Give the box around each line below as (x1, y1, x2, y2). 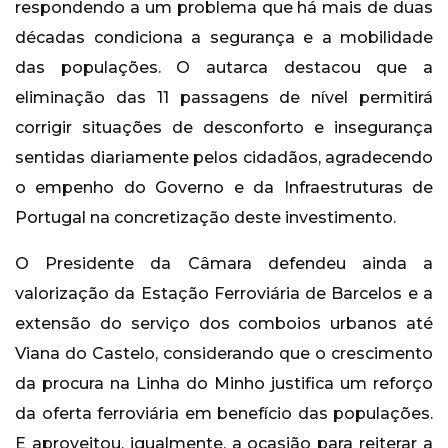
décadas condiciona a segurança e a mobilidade (15, 28, 433, 48)
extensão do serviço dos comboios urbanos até (15, 314, 433, 334)
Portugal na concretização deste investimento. (15, 208, 396, 228)
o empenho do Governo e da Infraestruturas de (15, 178, 433, 198)
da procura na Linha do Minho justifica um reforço (15, 374, 433, 394)
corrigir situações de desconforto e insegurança (15, 118, 433, 138)
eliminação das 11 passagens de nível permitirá (15, 88, 433, 108)
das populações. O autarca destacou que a (15, 58, 433, 78)
